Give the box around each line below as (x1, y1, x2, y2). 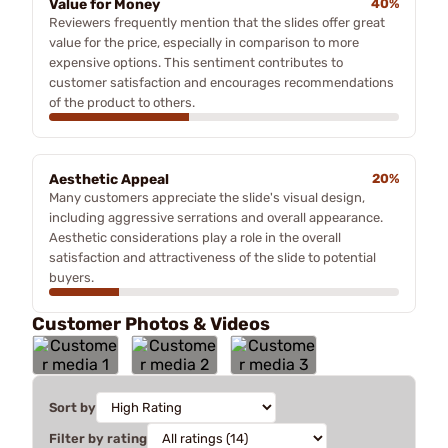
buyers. (49, 269, 94, 285)
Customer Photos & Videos (32, 312, 270, 335)
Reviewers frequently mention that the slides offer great (49, 14, 385, 30)
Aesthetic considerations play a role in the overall (49, 229, 341, 245)
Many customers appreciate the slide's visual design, (49, 189, 365, 205)
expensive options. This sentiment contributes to (49, 54, 343, 70)
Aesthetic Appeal (49, 170, 169, 188)
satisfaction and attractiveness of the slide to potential (49, 249, 376, 265)
